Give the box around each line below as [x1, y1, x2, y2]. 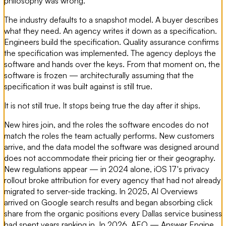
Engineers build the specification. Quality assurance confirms [4, 37, 219, 47]
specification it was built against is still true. [4, 81, 152, 92]
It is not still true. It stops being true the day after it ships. [4, 100, 200, 111]
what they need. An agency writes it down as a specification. [4, 26, 217, 36]
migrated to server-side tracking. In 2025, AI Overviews [4, 186, 198, 197]
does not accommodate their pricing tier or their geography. [4, 153, 215, 163]
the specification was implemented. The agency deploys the [4, 48, 216, 59]
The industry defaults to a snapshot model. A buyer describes [4, 15, 218, 25]
